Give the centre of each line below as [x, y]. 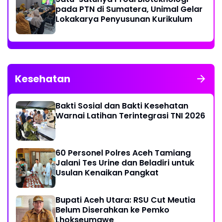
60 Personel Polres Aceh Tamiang [123, 153]
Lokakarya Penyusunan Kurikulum [124, 19]
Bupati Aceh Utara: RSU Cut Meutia [125, 200]
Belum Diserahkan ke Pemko [112, 210]
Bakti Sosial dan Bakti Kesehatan [122, 106]
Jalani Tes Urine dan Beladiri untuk [125, 163]
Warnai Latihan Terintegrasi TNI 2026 [130, 116]
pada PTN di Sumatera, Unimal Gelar [129, 9]
